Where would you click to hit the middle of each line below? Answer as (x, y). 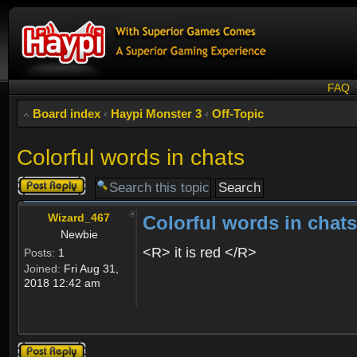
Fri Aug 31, (90, 268)
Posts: (39, 252)
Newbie (79, 234)
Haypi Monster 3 (156, 114)
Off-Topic (238, 114)
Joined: (42, 268)
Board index (67, 114)
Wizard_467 (78, 217)
